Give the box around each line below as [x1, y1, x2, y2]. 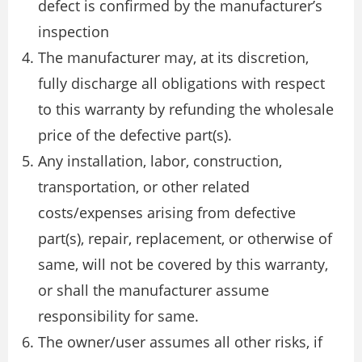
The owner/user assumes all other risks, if [38, 332, 322, 352]
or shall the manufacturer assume [38, 280, 269, 301]
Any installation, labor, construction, [38, 151, 282, 171]
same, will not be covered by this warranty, [38, 255, 328, 275]
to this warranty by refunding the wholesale [38, 99, 334, 120]
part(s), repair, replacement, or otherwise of [38, 229, 332, 249]
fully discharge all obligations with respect [38, 74, 325, 94]
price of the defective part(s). [38, 125, 232, 145]
